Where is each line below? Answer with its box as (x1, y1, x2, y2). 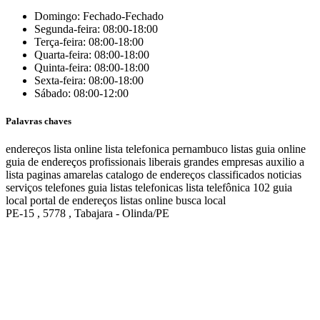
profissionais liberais (89, 156, 181, 169)
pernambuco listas (172, 143, 253, 156)
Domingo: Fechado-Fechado (34, 9, 164, 22)
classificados (208, 169, 264, 181)
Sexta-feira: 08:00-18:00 (34, 74, 144, 86)
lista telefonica (105, 143, 169, 156)
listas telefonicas (110, 181, 183, 194)
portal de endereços (30, 194, 117, 207)
